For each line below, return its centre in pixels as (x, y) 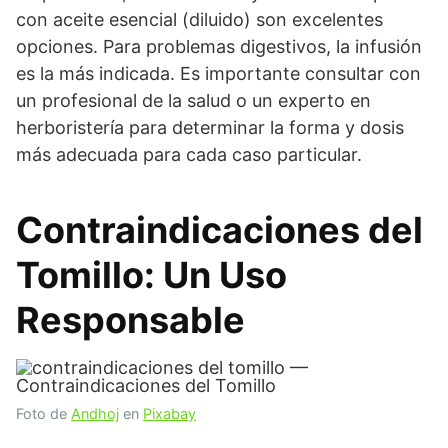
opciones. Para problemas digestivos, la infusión (219, 46)
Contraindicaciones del (219, 230)
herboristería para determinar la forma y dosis (210, 127)
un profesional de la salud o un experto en (193, 100)
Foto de (43, 413)
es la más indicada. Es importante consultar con (218, 73)
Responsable (130, 320)
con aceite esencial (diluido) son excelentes (199, 19)
